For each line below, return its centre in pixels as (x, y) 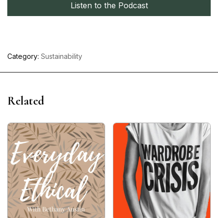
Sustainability (62, 56)
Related (26, 101)
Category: (24, 56)
